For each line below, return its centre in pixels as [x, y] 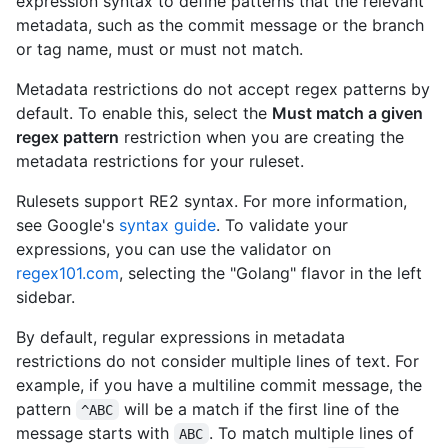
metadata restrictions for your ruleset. [160, 160]
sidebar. [45, 296]
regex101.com [67, 272]
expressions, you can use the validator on [173, 248]
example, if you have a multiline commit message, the [219, 384]
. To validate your [282, 224]
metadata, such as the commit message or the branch [220, 24]
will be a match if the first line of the [261, 408]
